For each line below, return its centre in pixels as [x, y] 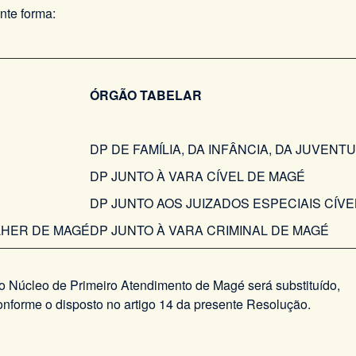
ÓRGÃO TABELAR [146, 95]
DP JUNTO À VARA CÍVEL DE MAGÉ [197, 176]
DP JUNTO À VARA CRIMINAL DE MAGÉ [213, 230]
